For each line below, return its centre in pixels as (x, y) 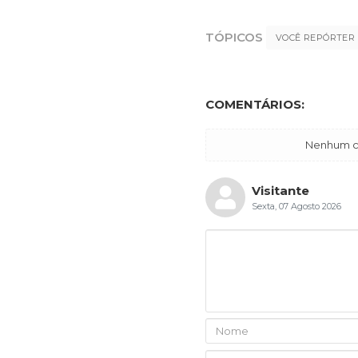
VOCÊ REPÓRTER (316, 37)
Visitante (280, 190)
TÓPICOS (234, 37)
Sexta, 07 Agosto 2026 (296, 206)
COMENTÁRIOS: (255, 104)
